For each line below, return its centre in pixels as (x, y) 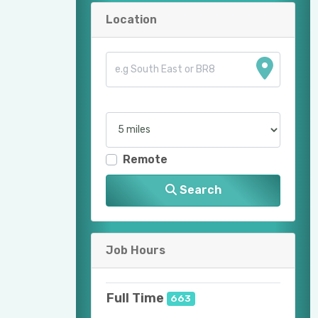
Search (199, 190)
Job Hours (136, 251)
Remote (145, 159)
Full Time (135, 298)
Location (131, 19)
